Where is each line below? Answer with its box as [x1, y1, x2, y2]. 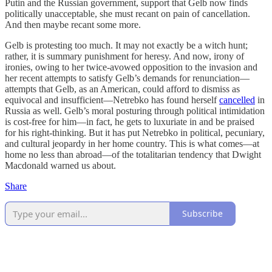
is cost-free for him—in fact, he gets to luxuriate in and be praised [5, 116, 254, 127]
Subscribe [182, 208, 223, 220]
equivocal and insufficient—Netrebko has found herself [5, 94, 219, 105]
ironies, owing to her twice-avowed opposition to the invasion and [5, 61, 257, 72]
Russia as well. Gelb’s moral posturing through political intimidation [5, 105, 265, 116]
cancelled [219, 94, 255, 105]
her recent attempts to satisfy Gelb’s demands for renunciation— [5, 72, 250, 83]
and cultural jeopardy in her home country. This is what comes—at [5, 138, 259, 149]
